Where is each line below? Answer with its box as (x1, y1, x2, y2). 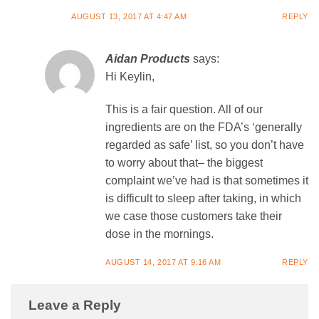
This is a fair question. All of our (105, 103, 263, 115)
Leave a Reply (28, 297, 125, 313)
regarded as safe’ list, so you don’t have (105, 138, 304, 151)
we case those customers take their (105, 209, 282, 222)
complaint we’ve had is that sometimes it (105, 174, 308, 187)
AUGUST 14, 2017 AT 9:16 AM (105, 257, 221, 266)
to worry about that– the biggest (105, 156, 263, 169)
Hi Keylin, (105, 70, 155, 83)
